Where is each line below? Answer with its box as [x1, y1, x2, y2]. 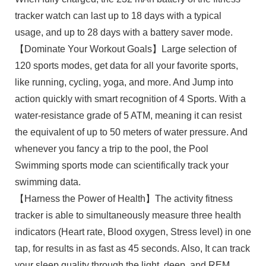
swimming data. [14, 176, 81, 187]
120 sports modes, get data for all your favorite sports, [14, 60, 238, 71]
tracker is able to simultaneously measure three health [14, 210, 241, 220]
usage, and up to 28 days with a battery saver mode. [14, 27, 233, 37]
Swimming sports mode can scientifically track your [14, 160, 229, 170]
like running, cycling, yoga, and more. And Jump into [14, 77, 233, 87]
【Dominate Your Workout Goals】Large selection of [14, 43, 236, 54]
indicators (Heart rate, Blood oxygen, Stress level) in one [14, 226, 251, 237]
